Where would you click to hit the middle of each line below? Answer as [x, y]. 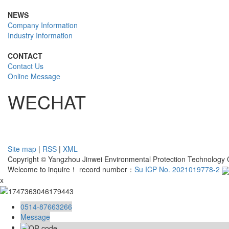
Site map [22, 149]
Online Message [34, 76]
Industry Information [40, 36]
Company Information [43, 25]
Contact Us [26, 66]
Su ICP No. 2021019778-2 [177, 169]
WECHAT [47, 102]
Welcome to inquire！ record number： [71, 169]
